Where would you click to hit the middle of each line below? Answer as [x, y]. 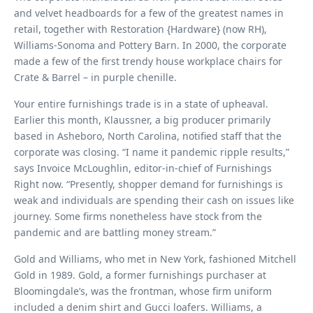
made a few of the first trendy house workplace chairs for [148, 61]
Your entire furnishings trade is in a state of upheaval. [141, 104]
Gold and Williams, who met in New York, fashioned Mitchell [155, 259]
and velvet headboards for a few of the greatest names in [149, 13]
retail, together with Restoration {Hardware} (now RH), [140, 29]
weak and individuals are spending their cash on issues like [154, 200]
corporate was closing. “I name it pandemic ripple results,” [152, 152]
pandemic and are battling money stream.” [115, 232]
